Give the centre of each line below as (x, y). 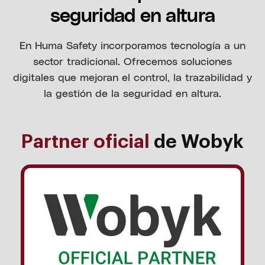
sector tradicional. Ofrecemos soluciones (132, 60)
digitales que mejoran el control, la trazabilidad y (132, 76)
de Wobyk (197, 142)
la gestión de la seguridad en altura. (132, 92)
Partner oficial (85, 142)
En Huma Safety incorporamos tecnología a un (132, 44)
